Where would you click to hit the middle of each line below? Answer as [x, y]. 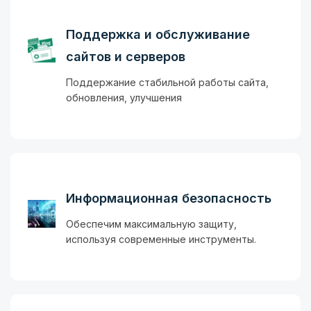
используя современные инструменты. [161, 239]
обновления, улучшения [124, 98]
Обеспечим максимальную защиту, [151, 224]
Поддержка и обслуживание [158, 35]
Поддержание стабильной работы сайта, [167, 83]
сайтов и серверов [126, 57]
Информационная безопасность [169, 199]
